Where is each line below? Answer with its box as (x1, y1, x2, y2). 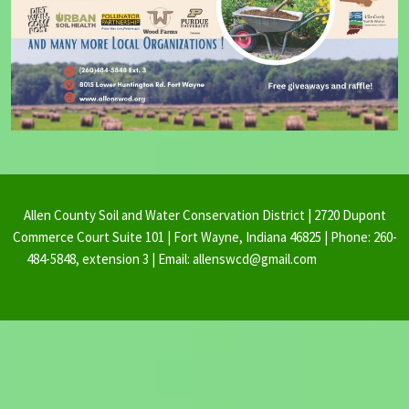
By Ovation (317, 249, 383, 267)
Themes (181, 271, 228, 289)
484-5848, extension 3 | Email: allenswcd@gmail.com (26, 249, 317, 267)
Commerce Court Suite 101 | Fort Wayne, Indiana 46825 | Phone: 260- (12, 227, 397, 246)
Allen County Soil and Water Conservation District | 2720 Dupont (23, 205, 386, 224)
